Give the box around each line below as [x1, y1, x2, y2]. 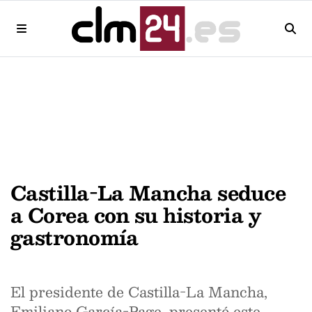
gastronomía [10, 221, 139, 253]
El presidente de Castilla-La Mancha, [10, 280, 267, 304]
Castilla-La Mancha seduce [10, 176, 286, 209]
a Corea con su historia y [10, 198, 262, 231]
